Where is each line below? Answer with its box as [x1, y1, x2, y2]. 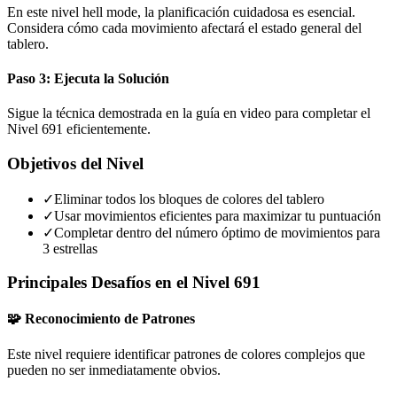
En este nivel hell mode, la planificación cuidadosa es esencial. [7, 4, 355, 19]
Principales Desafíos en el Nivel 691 [7, 273, 261, 292]
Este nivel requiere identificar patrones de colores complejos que [7, 346, 365, 362]
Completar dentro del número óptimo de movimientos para [54, 224, 380, 240]
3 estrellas [43, 240, 97, 256]
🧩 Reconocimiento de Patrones [7, 311, 195, 327]
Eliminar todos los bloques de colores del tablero [54, 191, 324, 206]
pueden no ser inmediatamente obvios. [7, 362, 221, 378]
